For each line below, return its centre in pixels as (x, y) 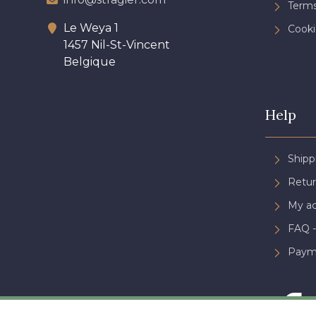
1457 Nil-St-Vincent (117, 44)
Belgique (90, 61)
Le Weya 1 (91, 28)
